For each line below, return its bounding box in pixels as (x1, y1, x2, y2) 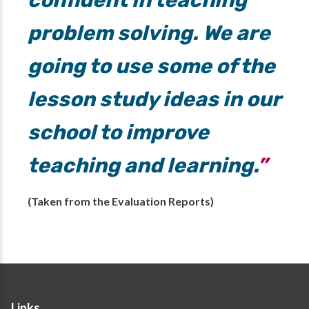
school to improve (28, 120, 209, 146)
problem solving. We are (28, 21, 270, 46)
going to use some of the (28, 54, 275, 79)
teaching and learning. (28, 153, 257, 179)
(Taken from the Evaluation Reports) (28, 195, 214, 208)
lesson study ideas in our (28, 87, 281, 112)
